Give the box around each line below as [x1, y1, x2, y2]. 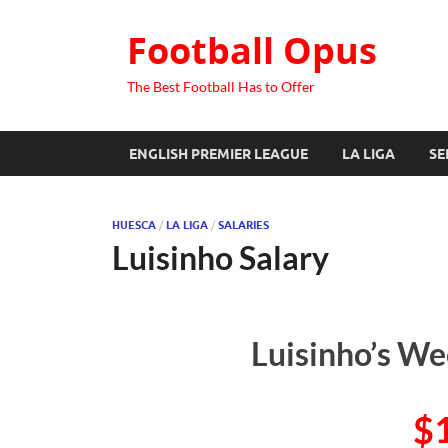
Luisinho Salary [112, 238, 329, 277]
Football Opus [127, 26, 377, 75]
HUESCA [112, 218, 156, 232]
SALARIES [218, 218, 269, 232]
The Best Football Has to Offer [127, 78, 315, 95]
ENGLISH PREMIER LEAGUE [129, 145, 308, 162]
